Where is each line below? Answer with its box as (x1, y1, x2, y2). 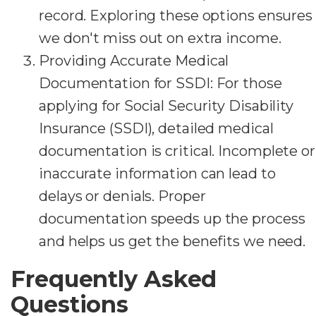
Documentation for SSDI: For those (39, 75, 282, 92)
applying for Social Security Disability (39, 97, 294, 115)
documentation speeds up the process (39, 210, 305, 228)
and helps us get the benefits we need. (39, 233, 306, 250)
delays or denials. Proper (39, 188, 206, 205)
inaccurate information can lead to (39, 165, 276, 183)
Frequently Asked (11, 265, 217, 293)
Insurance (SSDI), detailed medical (39, 120, 274, 138)
